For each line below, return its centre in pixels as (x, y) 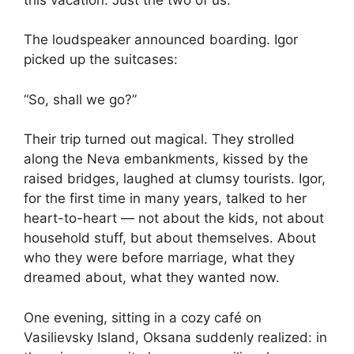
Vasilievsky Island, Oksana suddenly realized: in (175, 337)
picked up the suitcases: (101, 60)
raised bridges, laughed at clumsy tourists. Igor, (175, 179)
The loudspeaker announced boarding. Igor (161, 40)
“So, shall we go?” (80, 99)
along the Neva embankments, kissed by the (166, 159)
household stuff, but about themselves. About (170, 238)
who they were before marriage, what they (159, 258)
